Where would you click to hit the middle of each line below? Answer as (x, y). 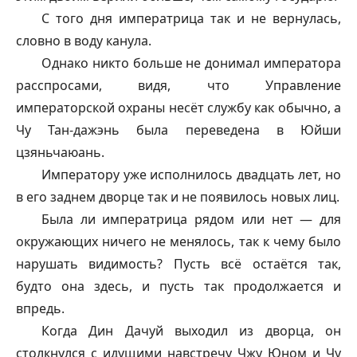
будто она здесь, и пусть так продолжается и (178, 286)
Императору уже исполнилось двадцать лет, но (191, 175)
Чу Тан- (45, 130)
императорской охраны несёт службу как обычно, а (178, 108)
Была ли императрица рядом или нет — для (191, 219)
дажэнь (97, 130)
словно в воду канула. (84, 41)
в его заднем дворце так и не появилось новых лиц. (178, 197)
